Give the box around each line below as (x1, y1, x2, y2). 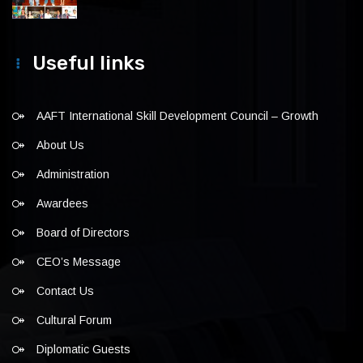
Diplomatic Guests (36, 343, 130, 357)
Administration (36, 168, 109, 181)
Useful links (32, 52, 145, 75)
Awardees (36, 197, 88, 211)
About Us (36, 139, 84, 152)
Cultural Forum (36, 314, 112, 327)
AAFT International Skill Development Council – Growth (36, 109, 318, 123)
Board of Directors (36, 226, 130, 240)
